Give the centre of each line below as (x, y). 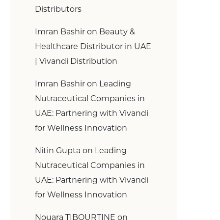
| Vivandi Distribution (76, 61)
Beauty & (117, 32)
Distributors (58, 9)
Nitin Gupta (58, 151)
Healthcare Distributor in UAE (93, 46)
